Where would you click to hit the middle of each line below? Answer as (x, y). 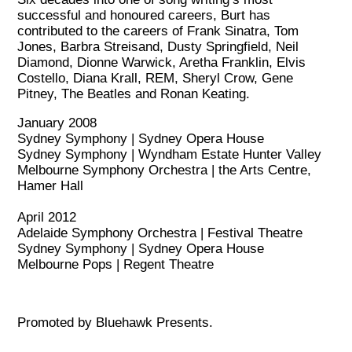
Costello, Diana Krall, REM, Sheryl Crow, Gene (156, 79)
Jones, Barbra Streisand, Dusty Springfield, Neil (158, 47)
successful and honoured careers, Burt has (144, 16)
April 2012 (47, 218)
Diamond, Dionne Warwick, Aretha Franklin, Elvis (162, 63)
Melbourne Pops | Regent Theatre (116, 265)
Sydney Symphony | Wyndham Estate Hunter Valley (170, 155)
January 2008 (57, 123)
